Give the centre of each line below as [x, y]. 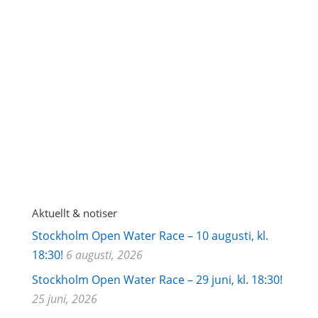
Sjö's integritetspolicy [89, 130]
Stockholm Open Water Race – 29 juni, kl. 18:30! [157, 279]
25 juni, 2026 [64, 298]
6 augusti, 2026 [104, 254]
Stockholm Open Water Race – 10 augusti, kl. [150, 235]
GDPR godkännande [101, 85]
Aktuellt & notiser [74, 213]
